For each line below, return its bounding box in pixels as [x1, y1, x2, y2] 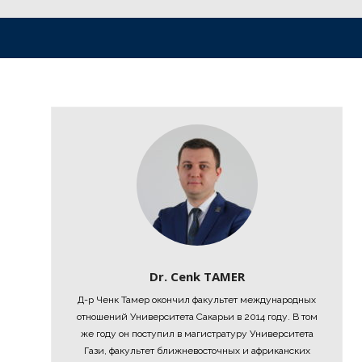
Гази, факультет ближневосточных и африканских [83, 345, 310, 356]
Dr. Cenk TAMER [149, 268, 245, 284]
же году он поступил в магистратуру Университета [80, 328, 314, 339]
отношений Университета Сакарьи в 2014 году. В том [76, 311, 318, 322]
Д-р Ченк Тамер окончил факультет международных [78, 294, 317, 305]
